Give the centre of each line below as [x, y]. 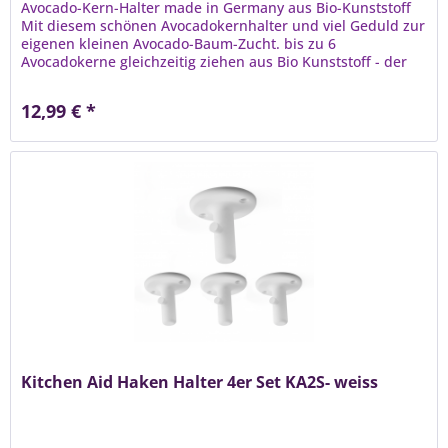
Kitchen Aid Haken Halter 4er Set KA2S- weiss [200, 381]
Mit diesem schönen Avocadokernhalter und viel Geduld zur [223, 26]
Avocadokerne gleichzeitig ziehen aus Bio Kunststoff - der [214, 62]
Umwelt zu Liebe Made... [104, 80]
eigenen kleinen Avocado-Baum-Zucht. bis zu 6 [179, 44]
